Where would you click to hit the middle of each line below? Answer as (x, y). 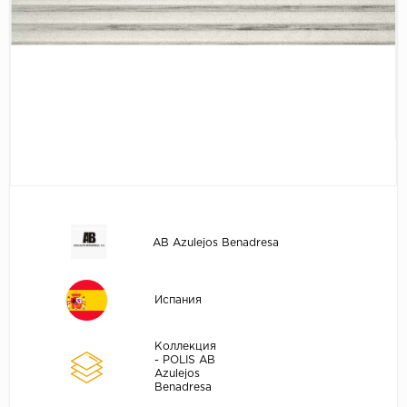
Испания (178, 301)
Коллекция (185, 347)
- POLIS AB (184, 361)
